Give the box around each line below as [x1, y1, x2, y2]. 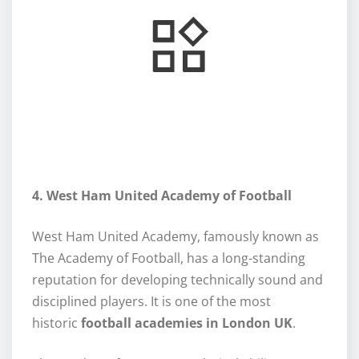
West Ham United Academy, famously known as [32, 227, 319, 245]
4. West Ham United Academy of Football [32, 186, 292, 204]
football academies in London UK [81, 313, 292, 332]
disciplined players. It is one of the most [32, 292, 271, 310]
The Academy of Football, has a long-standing [32, 248, 305, 267]
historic [32, 313, 81, 332]
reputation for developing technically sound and [32, 270, 323, 288]
